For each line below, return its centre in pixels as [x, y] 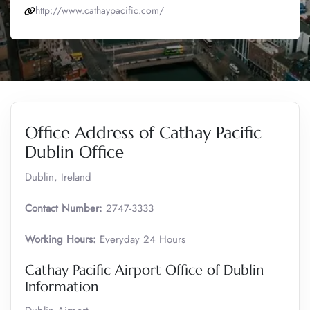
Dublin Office [74, 152]
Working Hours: [61, 239]
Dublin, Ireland [58, 177]
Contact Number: [64, 208]
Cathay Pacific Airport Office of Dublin [144, 270]
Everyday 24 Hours [141, 239]
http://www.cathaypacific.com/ [100, 10]
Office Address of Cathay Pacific [143, 133]
